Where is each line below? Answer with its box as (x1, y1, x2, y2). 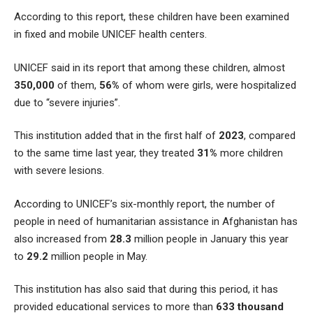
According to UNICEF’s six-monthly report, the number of (14, 197, 275, 210)
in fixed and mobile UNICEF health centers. (14, 28, 207, 41)
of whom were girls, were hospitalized (119, 78, 296, 92)
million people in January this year (131, 232, 289, 245)
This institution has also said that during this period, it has (14, 283, 278, 296)
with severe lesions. (14, 164, 104, 177)
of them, (54, 78, 99, 92)
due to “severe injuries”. (14, 96, 120, 109)
